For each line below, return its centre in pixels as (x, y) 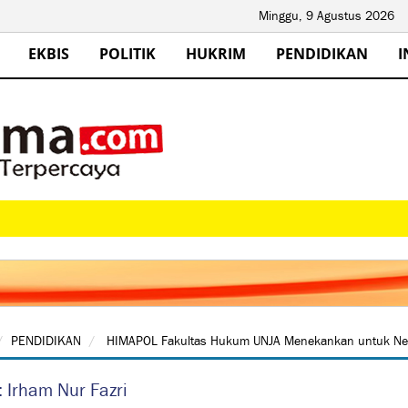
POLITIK (127, 54)
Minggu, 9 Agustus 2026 (326, 16)
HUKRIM (216, 54)
